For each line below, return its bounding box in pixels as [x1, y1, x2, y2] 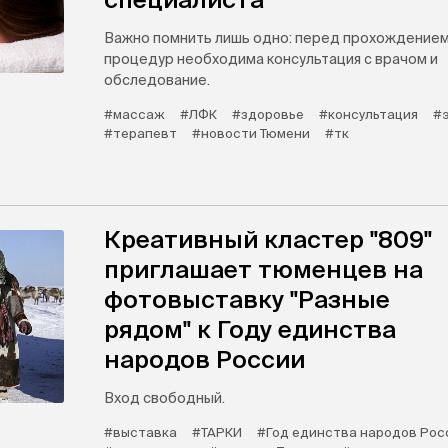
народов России [104, 346, 305, 373]
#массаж [104, 107, 165, 122]
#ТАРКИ [192, 425, 242, 440]
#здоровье [232, 107, 304, 122]
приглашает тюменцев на [104, 256, 423, 283]
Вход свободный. [104, 390, 225, 406]
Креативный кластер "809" [104, 226, 432, 253]
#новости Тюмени [192, 126, 310, 141]
